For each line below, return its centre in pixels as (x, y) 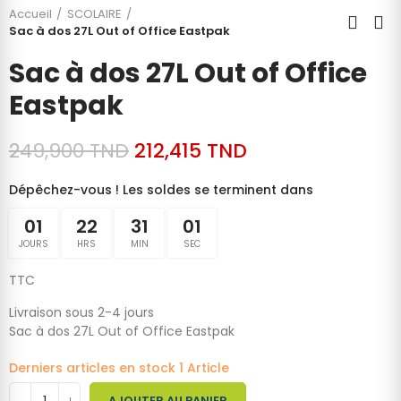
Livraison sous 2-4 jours (81, 313)
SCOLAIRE (94, 14)
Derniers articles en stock (94, 368)
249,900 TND (69, 151)
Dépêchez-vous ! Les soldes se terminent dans (161, 190)
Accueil (30, 14)
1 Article (204, 368)
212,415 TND (191, 151)
